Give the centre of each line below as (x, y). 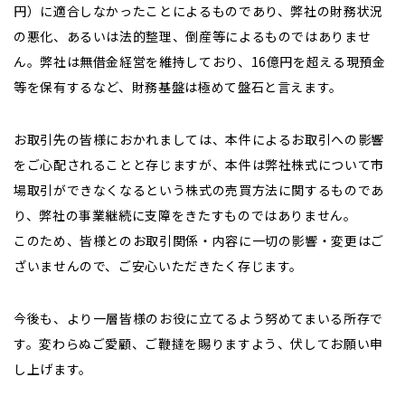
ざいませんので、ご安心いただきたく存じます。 (159, 266)
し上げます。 (53, 369)
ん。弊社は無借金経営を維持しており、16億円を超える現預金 (200, 61)
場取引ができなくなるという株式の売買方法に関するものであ (199, 190)
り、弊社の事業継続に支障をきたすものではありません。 (185, 215)
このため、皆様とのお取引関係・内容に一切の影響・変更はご (199, 240)
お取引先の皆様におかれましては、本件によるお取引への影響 (199, 139)
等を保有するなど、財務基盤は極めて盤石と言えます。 (179, 87)
